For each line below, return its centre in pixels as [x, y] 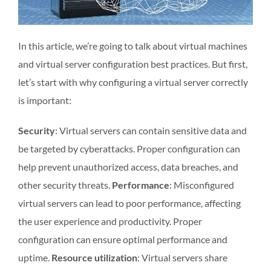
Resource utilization [94, 257]
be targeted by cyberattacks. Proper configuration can [129, 148]
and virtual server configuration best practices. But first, [133, 64]
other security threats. [65, 184]
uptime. [35, 257]
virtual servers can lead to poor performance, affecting [129, 203]
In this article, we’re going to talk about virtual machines [133, 45]
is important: [45, 100]
